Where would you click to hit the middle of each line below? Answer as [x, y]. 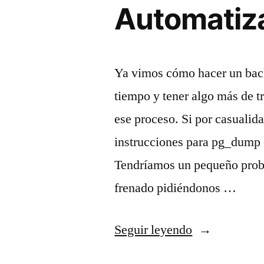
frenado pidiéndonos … [176, 188]
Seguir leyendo [154, 230]
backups [213, 252]
